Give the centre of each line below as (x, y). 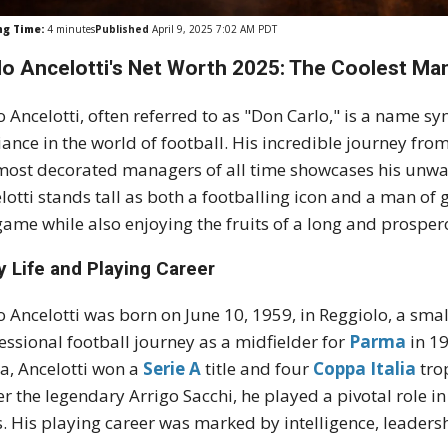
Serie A (172, 369)
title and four (257, 369)
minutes (74, 29)
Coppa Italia (365, 369)
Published (122, 29)
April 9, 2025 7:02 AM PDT (213, 29)
